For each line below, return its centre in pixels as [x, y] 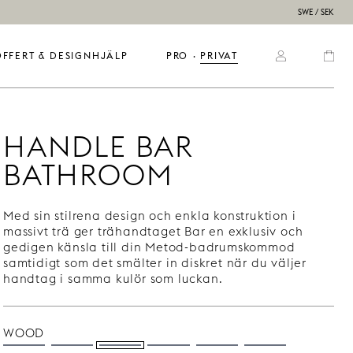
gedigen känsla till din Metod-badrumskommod [149, 247]
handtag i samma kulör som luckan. [113, 279]
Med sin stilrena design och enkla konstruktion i [150, 216]
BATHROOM [88, 175]
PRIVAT [219, 56]
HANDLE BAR [99, 147]
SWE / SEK [316, 12]
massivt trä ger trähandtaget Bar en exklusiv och [153, 231]
